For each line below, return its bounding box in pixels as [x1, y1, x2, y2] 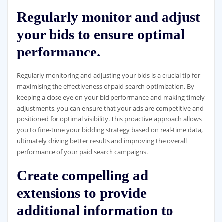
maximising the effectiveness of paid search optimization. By [16, 81, 194, 91]
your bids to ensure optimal [16, 26, 185, 43]
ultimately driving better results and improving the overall [16, 136, 187, 145]
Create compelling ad [16, 167, 148, 183]
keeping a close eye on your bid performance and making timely [16, 92, 205, 102]
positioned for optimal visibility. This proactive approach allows [16, 114, 202, 123]
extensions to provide [16, 184, 147, 201]
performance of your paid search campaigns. [16, 147, 148, 156]
